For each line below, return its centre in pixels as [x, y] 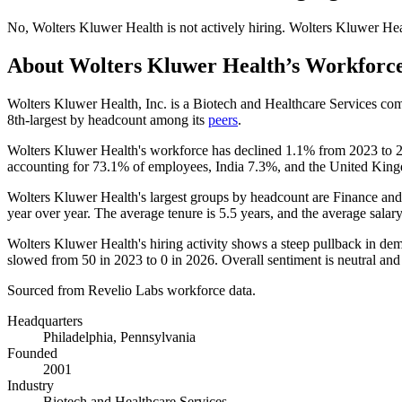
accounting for [50, 166]
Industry [31, 385]
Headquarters [45, 320]
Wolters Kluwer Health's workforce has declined [146, 150]
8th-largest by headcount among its [108, 119]
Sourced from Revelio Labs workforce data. [131, 290]
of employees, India [188, 166]
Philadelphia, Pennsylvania [119, 336]
